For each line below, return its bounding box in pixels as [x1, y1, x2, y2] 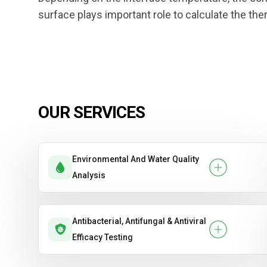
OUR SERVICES [38, 103, 145, 122]
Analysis [72, 170, 105, 180]
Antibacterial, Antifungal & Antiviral [72, 216, 206, 226]
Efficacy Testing [72, 232, 133, 242]
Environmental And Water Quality [72, 154, 199, 164]
